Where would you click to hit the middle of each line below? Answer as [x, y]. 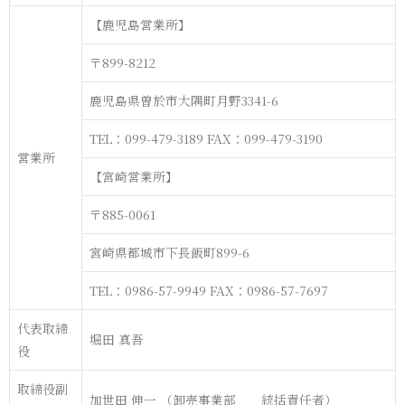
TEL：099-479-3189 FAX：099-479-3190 [206, 139]
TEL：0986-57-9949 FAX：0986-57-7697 [209, 291]
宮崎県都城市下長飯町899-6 [170, 253]
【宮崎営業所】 [134, 177]
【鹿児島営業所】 [140, 25]
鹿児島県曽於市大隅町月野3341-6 [184, 101]
